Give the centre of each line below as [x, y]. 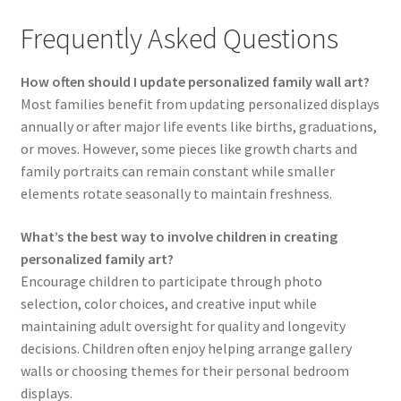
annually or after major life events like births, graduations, [198, 127]
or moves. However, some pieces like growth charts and [188, 149]
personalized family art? [97, 258]
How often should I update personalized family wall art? [195, 82]
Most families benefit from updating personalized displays [200, 104]
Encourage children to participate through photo [171, 281]
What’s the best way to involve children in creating [179, 236]
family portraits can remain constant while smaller [177, 171]
